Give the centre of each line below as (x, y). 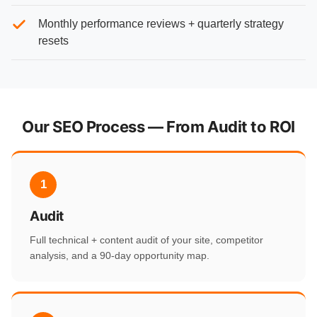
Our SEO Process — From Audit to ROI (158, 127)
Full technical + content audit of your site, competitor (146, 240)
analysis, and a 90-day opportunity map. (120, 256)
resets (53, 41)
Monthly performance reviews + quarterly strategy (161, 24)
